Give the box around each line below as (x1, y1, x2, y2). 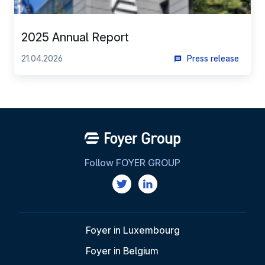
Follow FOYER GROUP (85, 157, 180, 169)
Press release (182, 53, 239, 63)
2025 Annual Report (21, 30, 129, 44)
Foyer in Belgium (85, 245, 159, 257)
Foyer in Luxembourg (85, 224, 180, 236)
